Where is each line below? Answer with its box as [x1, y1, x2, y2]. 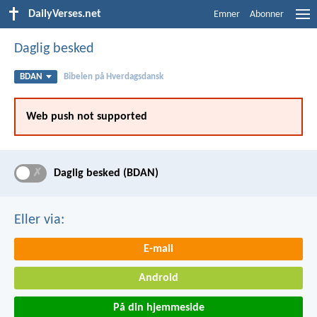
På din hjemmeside [113, 301, 204, 313]
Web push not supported [26, 111, 147, 122]
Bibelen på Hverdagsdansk [63, 72, 163, 81]
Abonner [250, 9, 284, 20]
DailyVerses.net [28, 8, 101, 20]
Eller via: [14, 212, 64, 227]
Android [139, 272, 178, 284]
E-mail [144, 243, 173, 255]
